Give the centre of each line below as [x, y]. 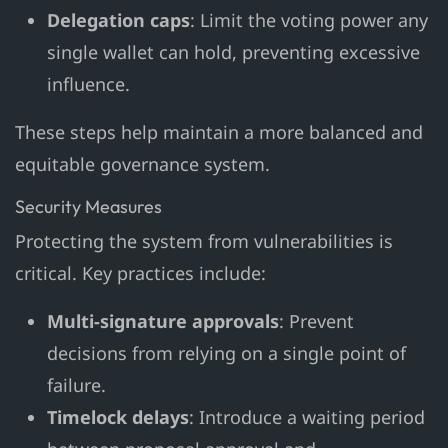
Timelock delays [118, 417]
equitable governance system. [142, 164]
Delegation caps [118, 20]
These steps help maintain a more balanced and [219, 132]
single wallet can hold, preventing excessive [233, 52]
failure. [76, 385]
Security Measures [88, 207]
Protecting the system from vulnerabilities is [204, 241]
